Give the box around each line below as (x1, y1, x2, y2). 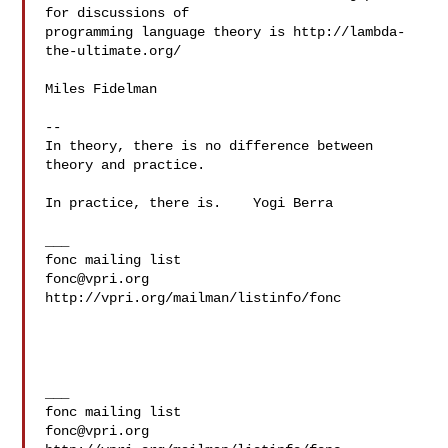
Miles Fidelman (45, 81, 158, 97)
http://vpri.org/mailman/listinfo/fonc (45, 290, 342, 306)
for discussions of (45, 5, 190, 21)
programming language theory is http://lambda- (45, 24, 406, 40)
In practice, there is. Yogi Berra (45, 195, 334, 211)
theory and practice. (45, 157, 206, 173)
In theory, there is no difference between (45, 138, 374, 154)
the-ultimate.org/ (45, 43, 182, 59)
